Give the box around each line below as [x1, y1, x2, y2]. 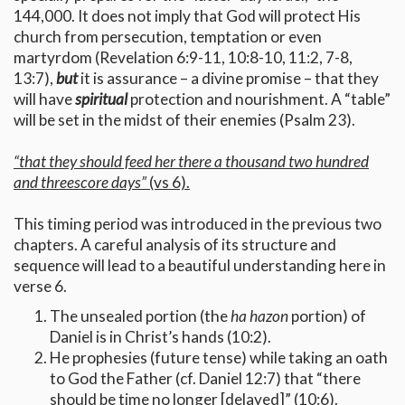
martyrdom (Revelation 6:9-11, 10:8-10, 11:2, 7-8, [14, 48, 353, 68]
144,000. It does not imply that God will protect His [14, 6, 361, 26]
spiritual [75, 89, 127, 109]
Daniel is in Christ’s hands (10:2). [50, 327, 271, 347]
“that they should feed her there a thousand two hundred [14, 152, 369, 172]
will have [14, 89, 75, 109]
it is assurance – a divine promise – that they [78, 69, 379, 89]
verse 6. [14, 277, 67, 297]
